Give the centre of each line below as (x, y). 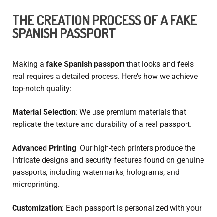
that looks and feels (159, 64)
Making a (29, 64)
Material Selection (44, 112)
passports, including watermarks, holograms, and (96, 172)
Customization (37, 208)
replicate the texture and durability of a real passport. (102, 124)
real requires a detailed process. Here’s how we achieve (105, 76)
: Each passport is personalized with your (132, 208)
